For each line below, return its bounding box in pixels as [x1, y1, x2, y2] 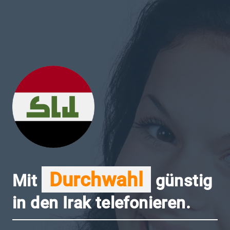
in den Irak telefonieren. [12, 193, 190, 213]
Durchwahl [49, 168, 144, 191]
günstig [151, 171, 213, 190]
